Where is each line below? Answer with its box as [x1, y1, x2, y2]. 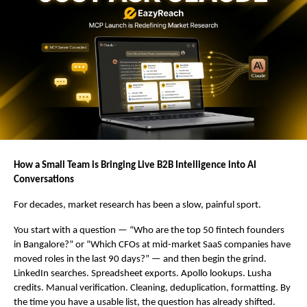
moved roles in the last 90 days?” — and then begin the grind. [14, 254, 267, 265]
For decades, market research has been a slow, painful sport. [14, 200, 261, 211]
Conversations [14, 175, 74, 186]
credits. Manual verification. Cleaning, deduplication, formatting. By [14, 283, 291, 294]
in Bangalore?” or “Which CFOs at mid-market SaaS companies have [14, 240, 291, 251]
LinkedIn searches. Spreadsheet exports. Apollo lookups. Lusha [14, 269, 271, 280]
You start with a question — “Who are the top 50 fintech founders [14, 225, 284, 236]
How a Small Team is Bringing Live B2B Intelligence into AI [14, 160, 256, 171]
